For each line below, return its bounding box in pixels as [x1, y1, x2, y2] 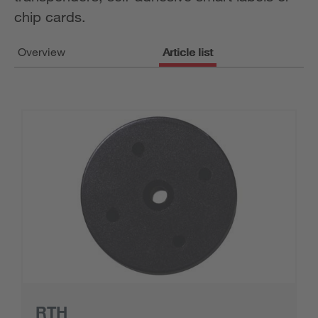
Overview [18, 45, 65, 59]
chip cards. [14, 9, 86, 25]
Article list [163, 45, 213, 59]
